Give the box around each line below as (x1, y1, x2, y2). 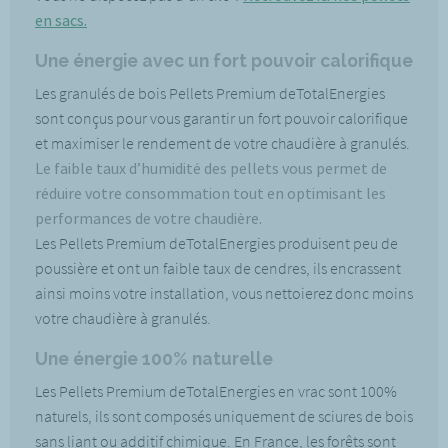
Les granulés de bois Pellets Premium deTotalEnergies (35, 83, 385, 103)
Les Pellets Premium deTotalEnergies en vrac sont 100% (35, 381, 397, 401)
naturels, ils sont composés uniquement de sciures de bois (35, 406, 413, 426)
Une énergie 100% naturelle (35, 348, 273, 369)
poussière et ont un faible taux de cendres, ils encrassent (35, 258, 401, 278)
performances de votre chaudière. (35, 208, 265, 228)
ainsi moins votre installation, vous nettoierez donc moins (35, 283, 413, 303)
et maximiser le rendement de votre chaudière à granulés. (35, 133, 410, 153)
